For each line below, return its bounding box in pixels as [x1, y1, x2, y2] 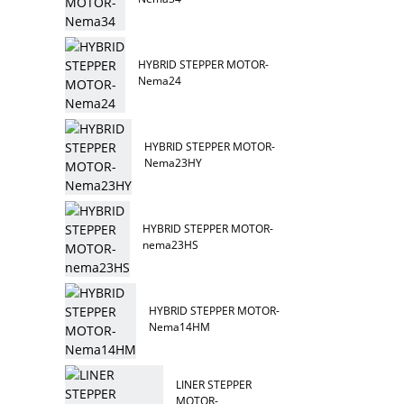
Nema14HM [149, 319, 211, 334]
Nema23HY [144, 155, 203, 170]
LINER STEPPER [176, 377, 252, 391]
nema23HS [142, 237, 199, 252]
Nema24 [138, 73, 182, 87]
